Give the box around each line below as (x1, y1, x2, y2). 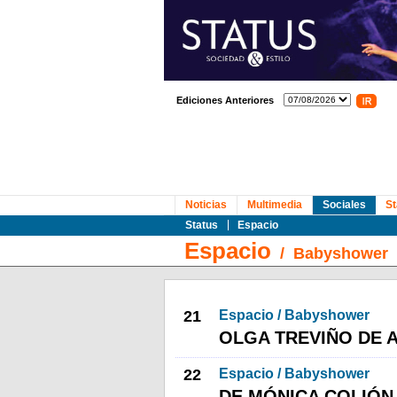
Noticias (184, 198, 227, 211)
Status (184, 219, 218, 231)
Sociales (322, 198, 366, 211)
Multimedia (246, 198, 302, 211)
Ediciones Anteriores (175, 95, 274, 105)
